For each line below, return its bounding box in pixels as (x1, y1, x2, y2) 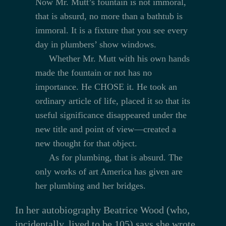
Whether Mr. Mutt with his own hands (48, 53, 190, 64)
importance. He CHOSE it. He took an (35, 81, 177, 92)
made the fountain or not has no (35, 67, 152, 78)
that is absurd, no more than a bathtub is (35, 11, 183, 21)
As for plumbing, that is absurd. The (48, 152, 183, 162)
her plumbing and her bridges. (35, 180, 146, 191)
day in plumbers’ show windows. (35, 39, 156, 49)
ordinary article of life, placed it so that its (35, 95, 190, 106)
